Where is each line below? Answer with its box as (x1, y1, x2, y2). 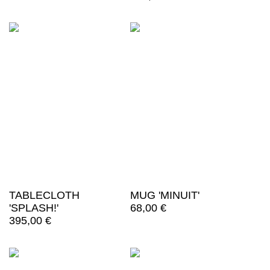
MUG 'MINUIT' (130, 189, 199, 202)
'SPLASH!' (9, 202, 58, 215)
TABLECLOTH (9, 189, 80, 202)
